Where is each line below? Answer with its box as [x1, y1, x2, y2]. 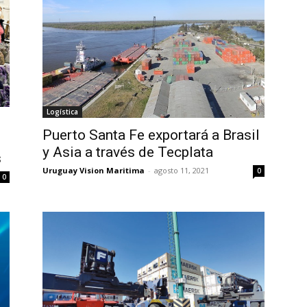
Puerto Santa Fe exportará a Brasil [42, 127, 260, 144]
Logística [47, 107, 78, 117]
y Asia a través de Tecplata [42, 144, 213, 161]
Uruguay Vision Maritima [42, 165, 145, 176]
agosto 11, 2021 [154, 165, 209, 176]
